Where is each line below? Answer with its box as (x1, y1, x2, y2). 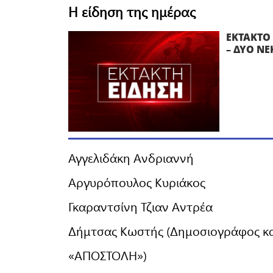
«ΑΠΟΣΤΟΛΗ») (68, 247, 147, 264)
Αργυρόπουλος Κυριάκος (68, 174, 205, 191)
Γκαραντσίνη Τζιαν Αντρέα (68, 198, 213, 215)
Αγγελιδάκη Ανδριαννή (68, 149, 194, 166)
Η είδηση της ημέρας (68, 2, 196, 21)
